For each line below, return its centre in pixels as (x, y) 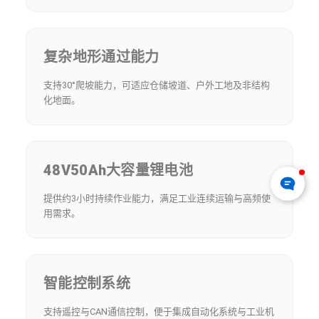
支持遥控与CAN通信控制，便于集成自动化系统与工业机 (159, 312)
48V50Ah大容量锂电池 (118, 170)
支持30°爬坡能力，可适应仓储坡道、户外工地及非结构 (157, 85)
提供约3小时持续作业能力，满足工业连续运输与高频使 (157, 198)
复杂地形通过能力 (101, 57)
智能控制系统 (87, 283)
